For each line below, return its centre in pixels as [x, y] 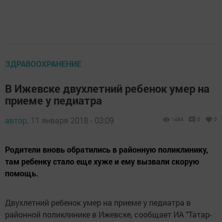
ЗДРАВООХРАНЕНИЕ [43, 64]
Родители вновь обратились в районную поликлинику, [107, 149]
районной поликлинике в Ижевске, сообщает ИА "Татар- [108, 214]
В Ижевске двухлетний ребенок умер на [107, 88]
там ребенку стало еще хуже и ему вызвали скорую [102, 161]
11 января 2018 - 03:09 [72, 120]
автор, [17, 120]
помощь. [22, 173]
